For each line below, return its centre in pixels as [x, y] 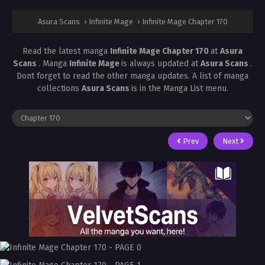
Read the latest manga [66, 51]
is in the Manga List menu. [180, 88]
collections [59, 88]
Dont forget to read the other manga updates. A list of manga [132, 76]
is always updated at [161, 64]
